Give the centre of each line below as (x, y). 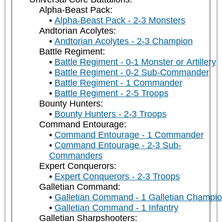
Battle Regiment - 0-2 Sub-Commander (132, 73)
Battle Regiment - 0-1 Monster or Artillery (135, 62)
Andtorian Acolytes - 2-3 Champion (123, 41)
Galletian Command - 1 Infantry (116, 208)
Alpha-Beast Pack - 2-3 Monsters (120, 21)
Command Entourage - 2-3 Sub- (118, 145)
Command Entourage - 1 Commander (129, 135)
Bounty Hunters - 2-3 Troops (110, 114)
